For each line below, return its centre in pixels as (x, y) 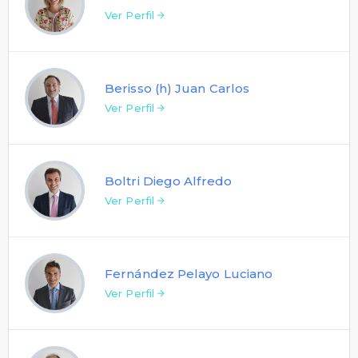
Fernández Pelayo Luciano (189, 273)
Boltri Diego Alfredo (168, 181)
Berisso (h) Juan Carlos (177, 88)
